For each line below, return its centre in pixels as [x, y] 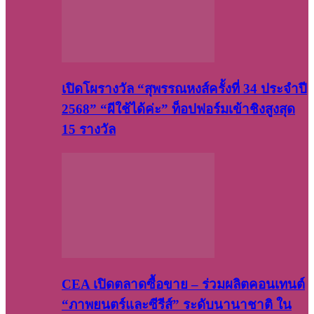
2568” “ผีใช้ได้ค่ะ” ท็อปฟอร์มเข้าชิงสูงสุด [178, 109]
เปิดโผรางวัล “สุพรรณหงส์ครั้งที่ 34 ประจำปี [184, 89]
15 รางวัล [89, 130]
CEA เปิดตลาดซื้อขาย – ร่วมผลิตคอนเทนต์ [183, 284]
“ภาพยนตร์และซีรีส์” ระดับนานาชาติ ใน [177, 304]
